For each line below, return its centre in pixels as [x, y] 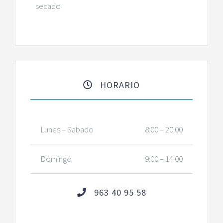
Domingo [56, 159]
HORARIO [119, 85]
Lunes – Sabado [67, 129]
